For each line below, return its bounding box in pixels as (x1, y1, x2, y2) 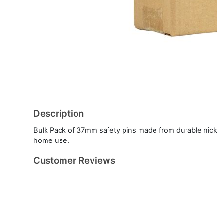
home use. (33, 136, 69, 145)
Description (33, 108, 84, 119)
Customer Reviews (33, 155, 115, 166)
